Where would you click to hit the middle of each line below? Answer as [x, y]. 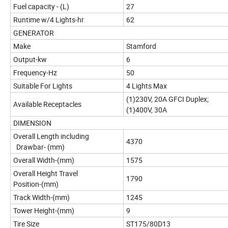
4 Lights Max [147, 86]
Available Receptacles [47, 104]
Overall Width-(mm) [44, 160]
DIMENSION [32, 123]
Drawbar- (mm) [39, 147]
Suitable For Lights [43, 86]
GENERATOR [34, 33]
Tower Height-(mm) [44, 211]
